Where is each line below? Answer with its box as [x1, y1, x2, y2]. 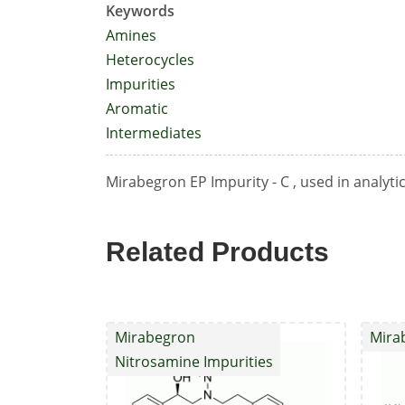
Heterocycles [106, 50, 194, 70]
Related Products [106, 237, 329, 267]
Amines [106, 25, 156, 45]
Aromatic [106, 99, 168, 118]
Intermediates [106, 123, 202, 143]
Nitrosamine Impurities [115, 352, 273, 372]
